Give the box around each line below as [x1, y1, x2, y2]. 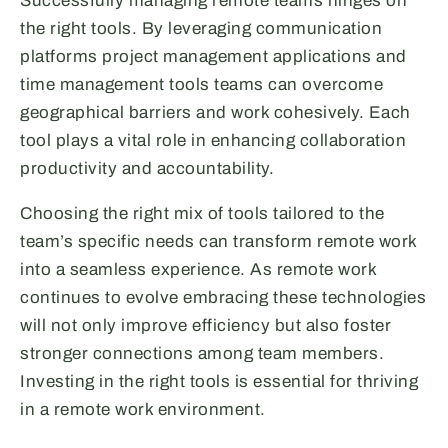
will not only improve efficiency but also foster [20, 316, 391, 336]
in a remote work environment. [20, 400, 266, 420]
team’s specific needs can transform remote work [20, 232, 417, 252]
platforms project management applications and [20, 47, 407, 67]
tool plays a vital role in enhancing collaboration [20, 131, 406, 151]
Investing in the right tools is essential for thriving [20, 372, 418, 392]
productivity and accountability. [20, 159, 274, 179]
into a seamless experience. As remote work [20, 260, 376, 280]
